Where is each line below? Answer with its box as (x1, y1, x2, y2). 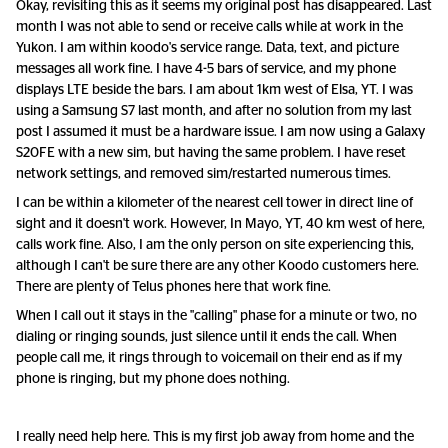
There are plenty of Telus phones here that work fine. (16, 280, 331, 294)
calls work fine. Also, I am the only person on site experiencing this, (16, 238, 414, 252)
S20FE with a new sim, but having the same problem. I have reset (16, 146, 406, 160)
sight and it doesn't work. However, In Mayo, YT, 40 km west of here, (16, 217, 425, 231)
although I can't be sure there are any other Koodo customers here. (16, 259, 419, 273)
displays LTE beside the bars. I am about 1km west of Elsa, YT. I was (16, 83, 413, 97)
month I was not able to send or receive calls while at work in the (16, 20, 403, 34)
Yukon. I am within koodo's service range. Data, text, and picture (16, 41, 399, 55)
